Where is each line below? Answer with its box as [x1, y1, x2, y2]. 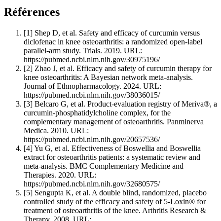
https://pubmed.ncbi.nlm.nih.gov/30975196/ [24, 55, 160, 64]
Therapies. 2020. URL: [24, 171, 96, 180]
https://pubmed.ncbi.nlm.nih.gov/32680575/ [24, 180, 160, 188]
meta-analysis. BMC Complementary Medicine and [24, 162, 184, 171]
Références [4, 5, 60, 19]
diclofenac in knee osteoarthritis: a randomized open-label [24, 37, 202, 46]
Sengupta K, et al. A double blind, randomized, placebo [33, 188, 207, 197]
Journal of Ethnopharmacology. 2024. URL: [24, 82, 161, 91]
